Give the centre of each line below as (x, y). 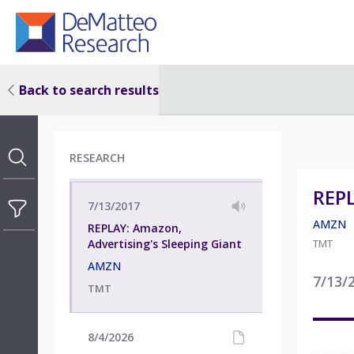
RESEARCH (97, 157)
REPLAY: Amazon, (135, 228)
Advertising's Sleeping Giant (165, 243)
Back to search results (89, 90)
